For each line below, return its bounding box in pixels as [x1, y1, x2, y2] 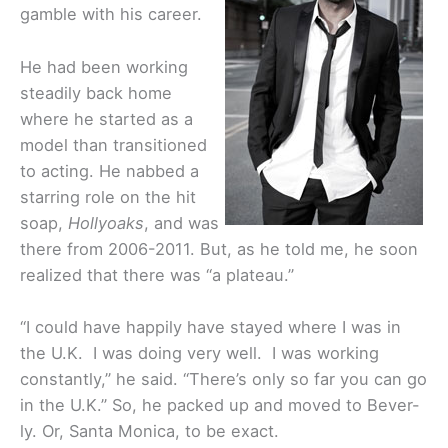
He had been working [20, 56, 188, 77]
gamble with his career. [20, 4, 202, 25]
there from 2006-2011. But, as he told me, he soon [20, 238, 418, 259]
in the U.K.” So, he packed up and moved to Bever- [20, 394, 420, 415]
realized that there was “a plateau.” [20, 264, 294, 285]
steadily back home [20, 82, 172, 103]
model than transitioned [20, 134, 207, 155]
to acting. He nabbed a [20, 160, 199, 181]
